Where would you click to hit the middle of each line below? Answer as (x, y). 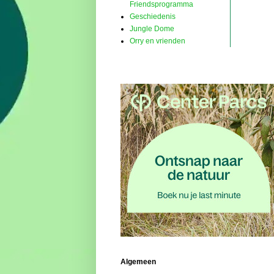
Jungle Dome (152, 29)
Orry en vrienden (157, 41)
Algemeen (138, 262)
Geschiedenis (153, 17)
